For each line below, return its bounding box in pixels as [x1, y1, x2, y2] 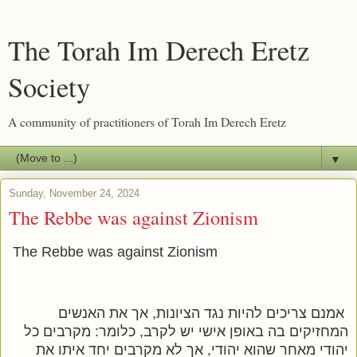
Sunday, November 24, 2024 [9, 187, 139, 199]
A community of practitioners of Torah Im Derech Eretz [8, 113, 286, 130]
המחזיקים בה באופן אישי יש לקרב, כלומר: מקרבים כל [24, 324, 348, 340]
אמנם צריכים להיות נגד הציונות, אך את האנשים [58, 305, 344, 322]
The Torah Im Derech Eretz [8, 32, 309, 69]
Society [8, 69, 90, 105]
